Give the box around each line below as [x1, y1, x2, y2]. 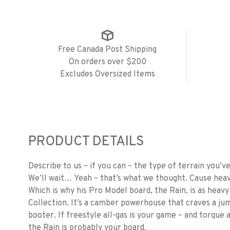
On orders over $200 [68, 57, 146, 68]
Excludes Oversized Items [60, 69, 155, 80]
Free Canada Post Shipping [58, 45, 157, 55]
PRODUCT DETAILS [28, 133, 144, 151]
